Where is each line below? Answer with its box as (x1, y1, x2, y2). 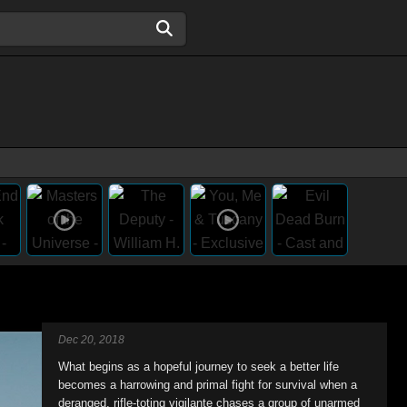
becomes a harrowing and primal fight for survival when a (58, 378, 357, 392)
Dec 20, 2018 (58, 333, 124, 346)
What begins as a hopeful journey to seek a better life (58, 360, 339, 373)
